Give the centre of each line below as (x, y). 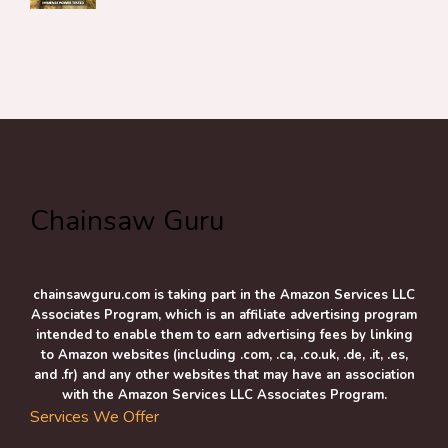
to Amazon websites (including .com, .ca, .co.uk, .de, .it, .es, (224, 355)
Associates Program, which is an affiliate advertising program (224, 315)
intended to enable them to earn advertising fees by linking (224, 335)
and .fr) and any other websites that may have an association (224, 375)
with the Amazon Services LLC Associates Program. (224, 395)
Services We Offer (94, 417)
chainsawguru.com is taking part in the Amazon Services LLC (224, 295)
